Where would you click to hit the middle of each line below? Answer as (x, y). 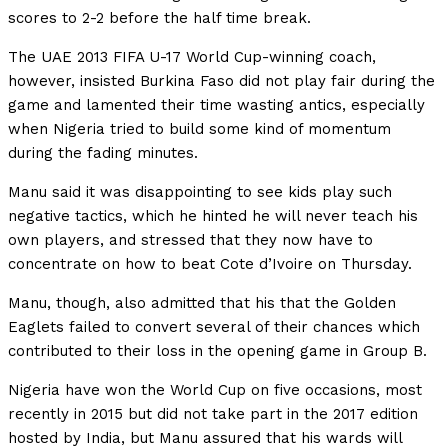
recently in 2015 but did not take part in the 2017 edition (213, 414)
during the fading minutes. (103, 153)
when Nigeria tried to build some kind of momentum (199, 129)
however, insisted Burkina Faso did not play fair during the (221, 81)
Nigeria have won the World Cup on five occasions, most (215, 390)
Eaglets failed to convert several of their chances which (214, 327)
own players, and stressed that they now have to (190, 240)
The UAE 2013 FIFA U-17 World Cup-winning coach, (192, 57)
